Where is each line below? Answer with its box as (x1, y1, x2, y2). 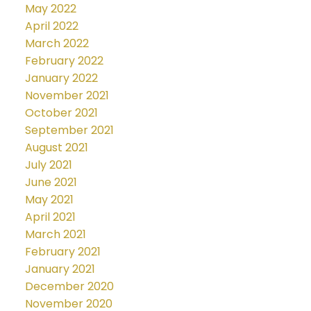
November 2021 (24, 87, 109, 104)
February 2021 (24, 244, 101, 260)
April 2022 (24, 18, 78, 35)
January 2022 (24, 70, 98, 87)
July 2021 (24, 157, 72, 174)
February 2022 (24, 53, 103, 69)
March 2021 (24, 226, 86, 243)
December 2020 (24, 278, 114, 295)
